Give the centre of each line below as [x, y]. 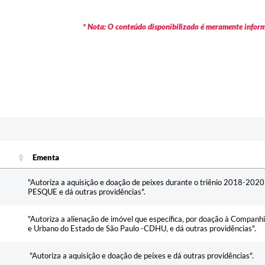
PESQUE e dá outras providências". [87, 191]
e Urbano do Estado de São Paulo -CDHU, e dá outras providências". [142, 228]
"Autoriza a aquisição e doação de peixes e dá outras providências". [141, 255]
